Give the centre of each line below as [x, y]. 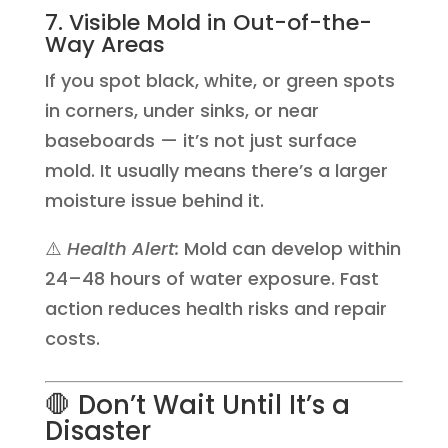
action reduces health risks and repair [215, 308]
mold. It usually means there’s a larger [216, 170]
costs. [72, 338]
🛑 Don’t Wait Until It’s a [197, 405]
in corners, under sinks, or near [181, 110]
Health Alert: [122, 248]
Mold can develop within [289, 248]
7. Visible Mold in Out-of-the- [208, 22]
